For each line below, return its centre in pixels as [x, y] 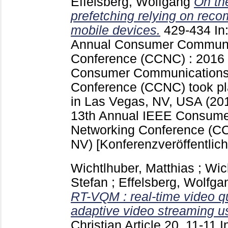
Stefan [89, 182]
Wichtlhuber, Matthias [133, 168]
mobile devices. [116, 30]
